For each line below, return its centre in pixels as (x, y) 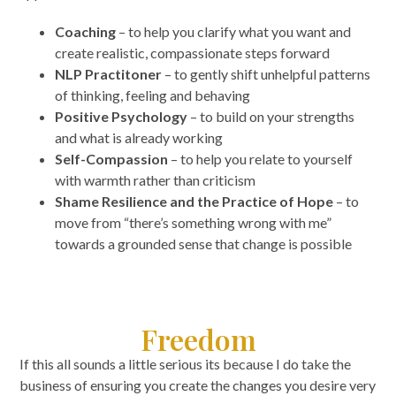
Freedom (198, 339)
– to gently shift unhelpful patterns (267, 73)
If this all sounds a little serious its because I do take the (186, 363)
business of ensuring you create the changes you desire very (198, 385)
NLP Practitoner (109, 73)
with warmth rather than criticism (156, 179)
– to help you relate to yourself (261, 158)
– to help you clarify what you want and (234, 31)
